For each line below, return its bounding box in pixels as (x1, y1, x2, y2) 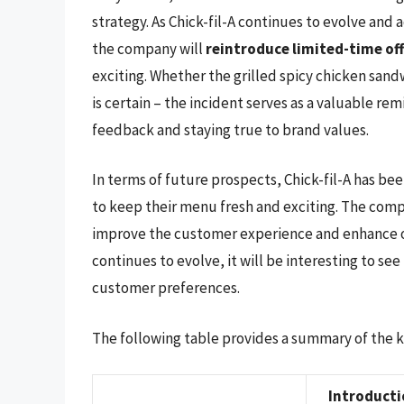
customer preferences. (92, 278, 240, 298)
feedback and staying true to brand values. (92, 119, 369, 140)
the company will (92, 38, 206, 59)
